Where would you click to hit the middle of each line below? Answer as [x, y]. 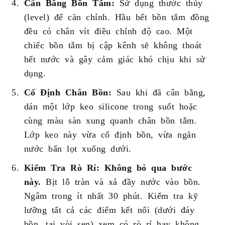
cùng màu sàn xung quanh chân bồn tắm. [110, 120]
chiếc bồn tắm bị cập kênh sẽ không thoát [113, 44]
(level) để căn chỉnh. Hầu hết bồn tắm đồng [117, 16]
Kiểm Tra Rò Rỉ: [62, 167]
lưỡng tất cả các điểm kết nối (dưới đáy [109, 209]
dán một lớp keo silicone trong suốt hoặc [110, 106]
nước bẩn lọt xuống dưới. [78, 148]
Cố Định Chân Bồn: [68, 92]
